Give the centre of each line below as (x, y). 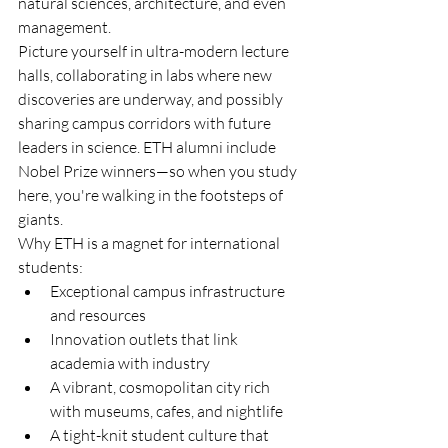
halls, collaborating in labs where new (146, 75)
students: (50, 267)
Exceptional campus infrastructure (169, 291)
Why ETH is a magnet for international (150, 243)
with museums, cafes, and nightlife (166, 411)
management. (64, 27)
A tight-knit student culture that (161, 435)
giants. (40, 219)
